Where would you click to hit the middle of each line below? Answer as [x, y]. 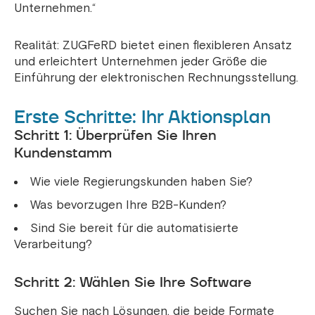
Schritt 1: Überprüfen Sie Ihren [115, 135]
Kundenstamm [63, 153]
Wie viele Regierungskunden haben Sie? [141, 182]
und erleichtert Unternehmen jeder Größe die [141, 62]
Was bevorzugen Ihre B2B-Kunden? [128, 205]
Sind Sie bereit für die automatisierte [134, 229]
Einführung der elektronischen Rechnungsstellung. [156, 78]
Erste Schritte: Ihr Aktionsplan [142, 117]
